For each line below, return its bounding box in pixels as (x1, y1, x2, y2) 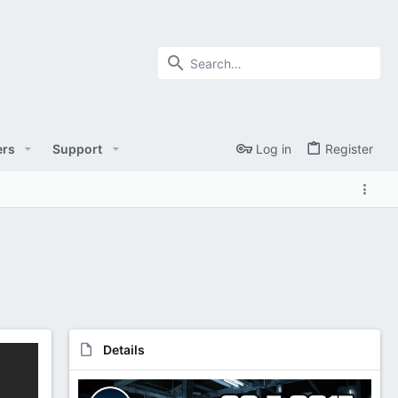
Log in (256, 141, 291, 157)
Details (103, 341, 145, 357)
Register (325, 141, 373, 157)
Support (52, 140, 103, 156)
